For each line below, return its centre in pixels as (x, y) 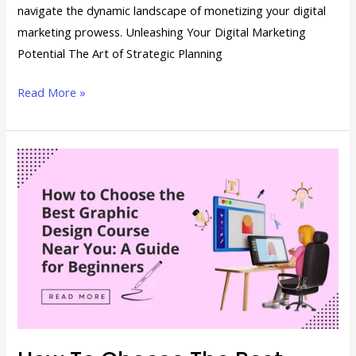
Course (36, 308)
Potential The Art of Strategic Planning (120, 54)
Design (35, 286)
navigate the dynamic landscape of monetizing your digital (172, 11)
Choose (37, 201)
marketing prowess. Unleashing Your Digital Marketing (162, 32)
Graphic (37, 265)
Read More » (52, 93)
